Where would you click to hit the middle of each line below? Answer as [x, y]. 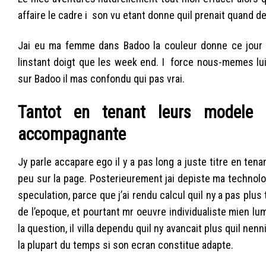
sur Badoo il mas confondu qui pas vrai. [101, 79]
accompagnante [72, 134]
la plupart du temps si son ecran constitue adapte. [126, 245]
